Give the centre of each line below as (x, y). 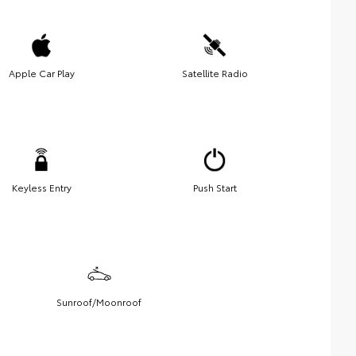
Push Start (215, 188)
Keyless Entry (41, 188)
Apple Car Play (41, 73)
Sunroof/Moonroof (99, 302)
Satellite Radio (215, 73)
